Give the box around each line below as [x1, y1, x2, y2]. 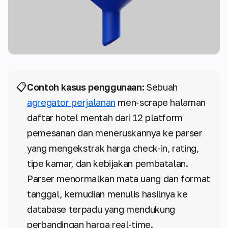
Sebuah [144, 81, 178, 93]
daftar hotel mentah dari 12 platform [27, 112, 183, 124]
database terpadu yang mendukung [27, 204, 175, 215]
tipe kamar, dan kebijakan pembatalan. [27, 158, 188, 169]
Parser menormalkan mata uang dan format [27, 173, 210, 185]
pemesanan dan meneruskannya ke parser [27, 127, 203, 139]
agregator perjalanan [27, 97, 116, 108]
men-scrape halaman [115, 97, 206, 108]
